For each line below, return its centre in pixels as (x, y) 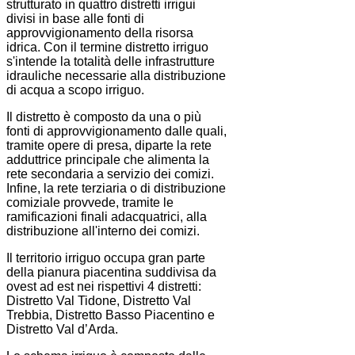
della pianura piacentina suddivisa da (111, 273)
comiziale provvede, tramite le (90, 203)
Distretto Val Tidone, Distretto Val (99, 301)
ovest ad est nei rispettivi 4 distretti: (104, 287)
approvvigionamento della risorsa (100, 33)
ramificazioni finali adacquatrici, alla (107, 217)
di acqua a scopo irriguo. (75, 90)
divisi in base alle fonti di (75, 19)
